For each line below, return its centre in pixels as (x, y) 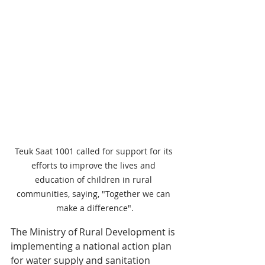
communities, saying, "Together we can (95, 193)
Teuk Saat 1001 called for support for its (95, 151)
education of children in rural (95, 179)
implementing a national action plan (92, 246)
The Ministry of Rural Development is (94, 232)
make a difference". (95, 208)
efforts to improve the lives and (95, 165)
